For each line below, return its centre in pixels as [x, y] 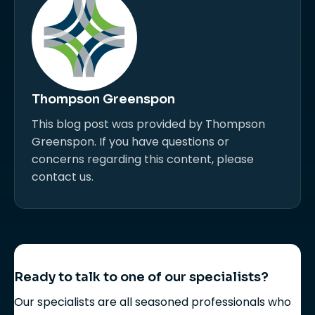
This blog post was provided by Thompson [148, 124]
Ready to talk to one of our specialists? [141, 277]
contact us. [63, 177]
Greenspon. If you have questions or [130, 142]
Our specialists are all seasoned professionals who [153, 302]
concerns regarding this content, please [143, 159]
